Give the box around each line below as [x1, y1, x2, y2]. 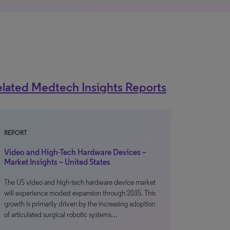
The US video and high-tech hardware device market [4, 178, 156, 187]
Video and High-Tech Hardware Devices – [4, 147, 146, 157]
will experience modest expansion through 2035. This [4, 189, 156, 198]
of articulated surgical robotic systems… [4, 210, 118, 219]
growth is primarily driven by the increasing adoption [4, 200, 155, 208]
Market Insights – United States [4, 157, 110, 167]
